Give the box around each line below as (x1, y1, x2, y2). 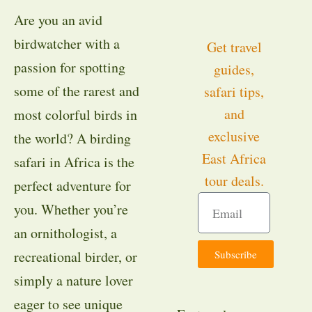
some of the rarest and (14, 81, 139, 100)
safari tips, (204, 82, 264, 101)
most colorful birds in (14, 105, 137, 124)
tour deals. (204, 171, 264, 190)
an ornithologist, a (14, 224, 117, 242)
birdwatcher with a (14, 34, 120, 53)
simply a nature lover (14, 271, 133, 290)
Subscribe (214, 247, 257, 261)
